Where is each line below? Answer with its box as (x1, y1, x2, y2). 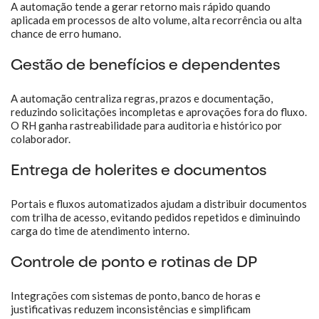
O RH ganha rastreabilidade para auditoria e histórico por (11, 119, 282, 132)
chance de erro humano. (11, 27, 121, 40)
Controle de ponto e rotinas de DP (11, 256, 257, 271)
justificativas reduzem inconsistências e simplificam (11, 303, 251, 315)
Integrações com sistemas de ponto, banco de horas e (11, 289, 261, 302)
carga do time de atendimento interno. (11, 224, 189, 237)
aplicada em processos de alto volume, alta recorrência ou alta (11, 14, 302, 26)
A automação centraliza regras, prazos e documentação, (11, 92, 273, 105)
